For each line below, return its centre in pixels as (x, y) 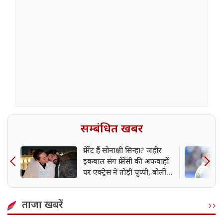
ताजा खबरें (43, 206)
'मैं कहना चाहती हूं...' (113, 184)
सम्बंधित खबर (111, 130)
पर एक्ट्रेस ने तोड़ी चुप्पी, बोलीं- (126, 173)
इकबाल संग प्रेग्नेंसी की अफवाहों (126, 162)
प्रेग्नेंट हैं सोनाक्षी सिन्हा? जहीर (122, 151)
